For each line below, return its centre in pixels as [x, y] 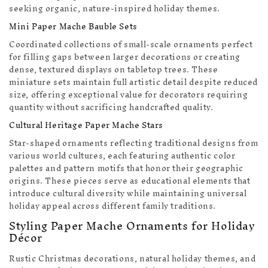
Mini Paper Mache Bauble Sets [73, 27]
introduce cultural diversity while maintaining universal [128, 194]
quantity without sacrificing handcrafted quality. [111, 108]
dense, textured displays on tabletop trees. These [114, 70]
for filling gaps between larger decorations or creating [125, 57]
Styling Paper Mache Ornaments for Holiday [132, 226]
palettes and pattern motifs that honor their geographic [127, 169]
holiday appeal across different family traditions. [113, 206]
